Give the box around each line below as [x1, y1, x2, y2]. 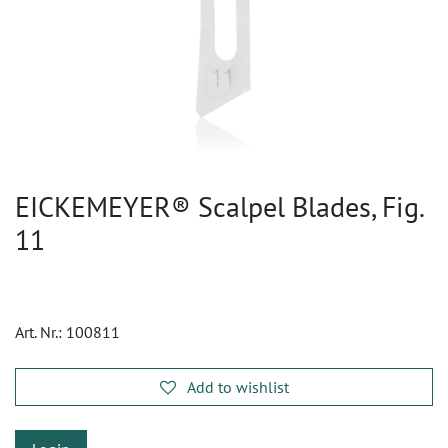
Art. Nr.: [15, 322, 66, 342]
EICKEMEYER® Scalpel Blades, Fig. [15, 188, 423, 225]
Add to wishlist [186, 377, 289, 397]
